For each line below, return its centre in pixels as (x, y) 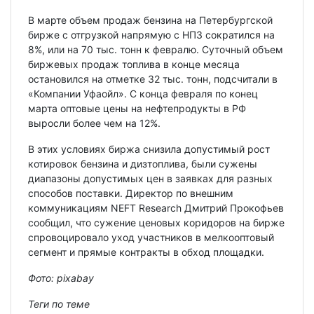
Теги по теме (59, 303)
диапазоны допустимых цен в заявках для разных (150, 178)
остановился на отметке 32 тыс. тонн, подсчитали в (153, 78)
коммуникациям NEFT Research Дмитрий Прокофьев (156, 207)
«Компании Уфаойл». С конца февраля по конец (143, 93)
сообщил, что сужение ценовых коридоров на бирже (156, 222)
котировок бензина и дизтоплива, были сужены (143, 163)
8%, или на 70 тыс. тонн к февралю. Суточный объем (156, 49)
